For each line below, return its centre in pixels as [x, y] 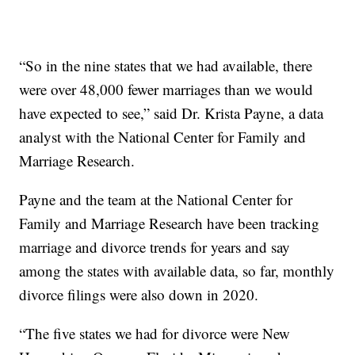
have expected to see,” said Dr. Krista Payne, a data [172, 113]
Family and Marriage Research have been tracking [170, 223]
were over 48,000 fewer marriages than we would [166, 90]
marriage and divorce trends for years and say [155, 247]
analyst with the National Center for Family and [163, 137]
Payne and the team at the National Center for [156, 200]
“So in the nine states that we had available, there [166, 66]
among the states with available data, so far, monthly [177, 271]
